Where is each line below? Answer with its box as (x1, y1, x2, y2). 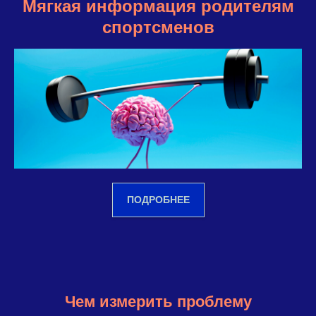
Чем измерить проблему (64, 292, 252, 310)
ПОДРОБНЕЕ (126, 193, 190, 205)
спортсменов (102, 17, 214, 37)
